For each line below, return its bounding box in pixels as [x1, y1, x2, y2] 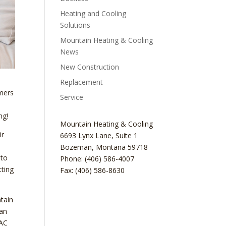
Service [60, 92, 84, 102]
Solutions [60, 20, 91, 30]
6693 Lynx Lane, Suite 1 [60, 131, 138, 140]
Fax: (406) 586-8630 [60, 165, 125, 175]
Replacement [60, 77, 103, 87]
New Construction [60, 62, 120, 72]
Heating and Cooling [60, 9, 127, 18]
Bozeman [60, 142, 92, 152]
